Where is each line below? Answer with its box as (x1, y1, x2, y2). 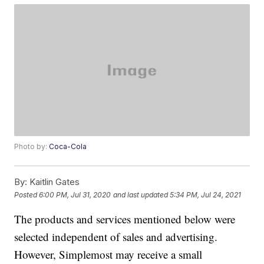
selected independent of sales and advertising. (14, 229, 218, 245)
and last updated (113, 190, 169, 199)
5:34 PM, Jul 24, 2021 (170, 190, 242, 199)
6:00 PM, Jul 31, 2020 (39, 190, 111, 199)
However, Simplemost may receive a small (14, 247, 203, 262)
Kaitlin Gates (27, 176, 80, 188)
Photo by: (14, 142, 49, 151)
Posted (14, 190, 39, 199)
